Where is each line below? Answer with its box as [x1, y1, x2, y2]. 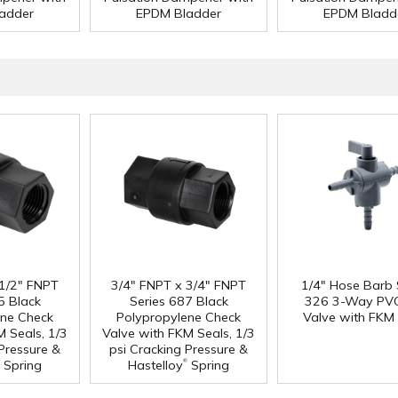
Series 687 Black [129, 292, 228, 309]
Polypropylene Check [116, 308, 241, 325]
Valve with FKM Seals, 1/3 [102, 324, 255, 341]
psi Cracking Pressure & [109, 340, 248, 357]
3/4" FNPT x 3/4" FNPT [111, 276, 246, 293]
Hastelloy [128, 356, 183, 373]
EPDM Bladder [136, 5, 221, 22]
